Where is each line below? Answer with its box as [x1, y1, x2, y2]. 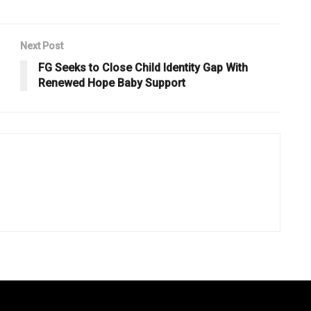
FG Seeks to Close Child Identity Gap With [38, 60, 248, 74]
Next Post [20, 40, 63, 51]
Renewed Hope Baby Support [38, 76, 185, 90]
